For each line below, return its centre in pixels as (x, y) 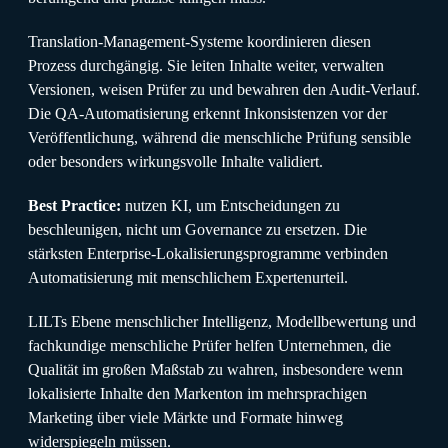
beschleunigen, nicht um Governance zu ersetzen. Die (197, 229)
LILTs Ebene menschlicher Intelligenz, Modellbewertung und (222, 321)
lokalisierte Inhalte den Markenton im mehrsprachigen (197, 393)
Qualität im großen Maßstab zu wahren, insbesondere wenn (215, 369)
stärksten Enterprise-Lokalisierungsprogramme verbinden (208, 253)
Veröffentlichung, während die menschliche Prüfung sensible (219, 137)
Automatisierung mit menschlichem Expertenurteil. (188, 277)
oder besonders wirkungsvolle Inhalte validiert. (175, 161)
